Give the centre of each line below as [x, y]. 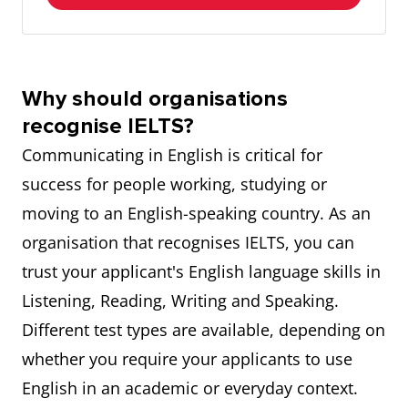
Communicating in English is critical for [172, 155]
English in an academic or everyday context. [192, 388]
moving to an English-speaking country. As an [196, 213]
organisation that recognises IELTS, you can [188, 242]
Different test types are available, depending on [204, 330]
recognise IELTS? [109, 126]
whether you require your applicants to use [187, 359]
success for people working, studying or [174, 184]
